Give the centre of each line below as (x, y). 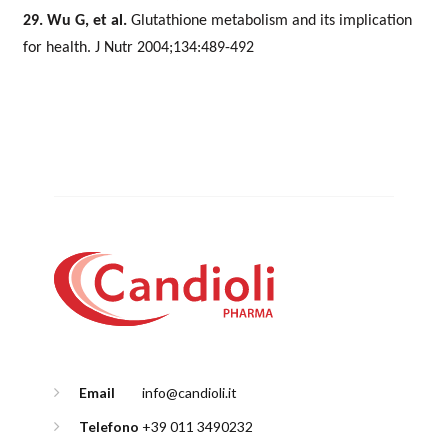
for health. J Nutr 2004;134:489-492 (138, 48)
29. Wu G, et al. (77, 21)
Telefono (109, 426)
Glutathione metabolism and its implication (271, 21)
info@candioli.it (190, 392)
